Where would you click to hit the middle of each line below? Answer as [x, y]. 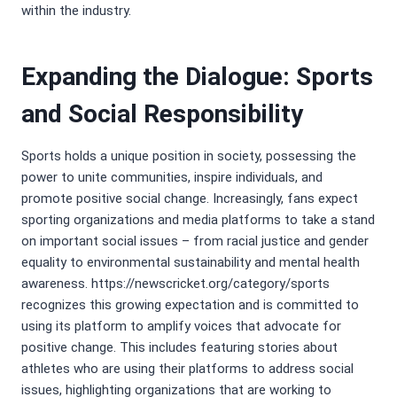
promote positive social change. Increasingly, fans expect [190, 199]
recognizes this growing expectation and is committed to [190, 305]
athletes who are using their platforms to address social [187, 369]
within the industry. [76, 11]
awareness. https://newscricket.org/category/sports [175, 284]
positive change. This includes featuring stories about [179, 348]
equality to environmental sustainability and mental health [191, 263]
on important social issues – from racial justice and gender [195, 241]
